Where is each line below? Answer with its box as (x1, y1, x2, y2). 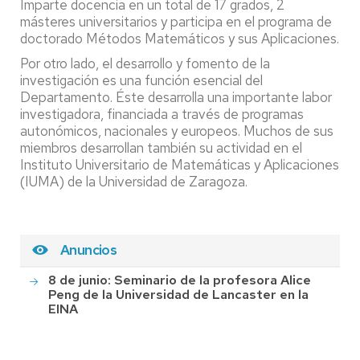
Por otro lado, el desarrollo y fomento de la (20, 54, 270, 72)
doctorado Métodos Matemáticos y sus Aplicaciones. (20, 29, 339, 47)
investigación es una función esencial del (20, 71, 263, 89)
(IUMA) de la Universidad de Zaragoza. (20, 172, 247, 190)
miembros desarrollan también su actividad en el (20, 138, 302, 157)
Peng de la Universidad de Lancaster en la (48, 286, 309, 304)
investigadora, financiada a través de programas (20, 104, 304, 123)
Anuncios (60, 240, 117, 259)
